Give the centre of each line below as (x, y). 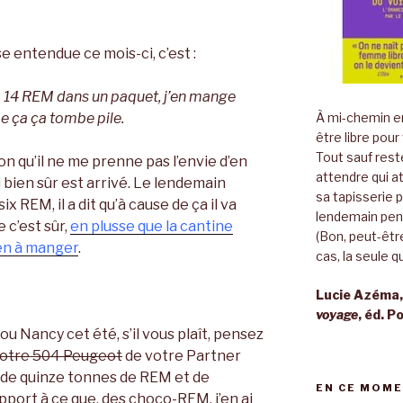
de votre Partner (182, 355)
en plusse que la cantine (152, 226)
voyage (336, 315)
